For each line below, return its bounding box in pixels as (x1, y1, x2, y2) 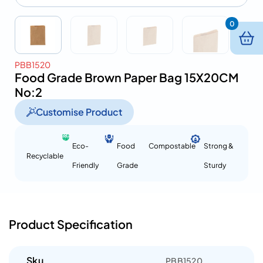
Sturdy (203, 161, 226, 170)
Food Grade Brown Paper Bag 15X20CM (15, 70, 238, 85)
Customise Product (36, 106, 122, 118)
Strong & (203, 141, 234, 150)
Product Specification (9, 217, 133, 231)
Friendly (72, 161, 99, 170)
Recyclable (26, 151, 63, 160)
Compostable (148, 141, 195, 150)
